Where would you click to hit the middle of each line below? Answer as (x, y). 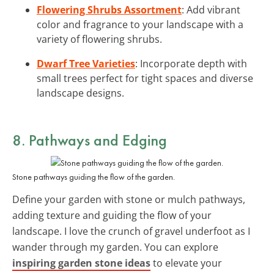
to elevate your (186, 263)
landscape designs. (80, 93)
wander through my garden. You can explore (115, 247)
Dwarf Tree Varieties (86, 63)
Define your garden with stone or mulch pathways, (129, 199)
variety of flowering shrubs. (99, 39)
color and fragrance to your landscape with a (140, 24)
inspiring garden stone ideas (81, 263)
